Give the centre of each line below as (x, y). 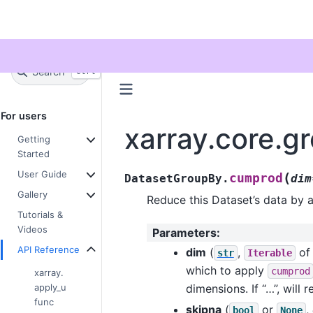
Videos (32, 229)
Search (48, 72)
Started (34, 153)
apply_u (50, 287)
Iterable (269, 253)
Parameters (184, 233)
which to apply (226, 270)
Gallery (32, 194)
